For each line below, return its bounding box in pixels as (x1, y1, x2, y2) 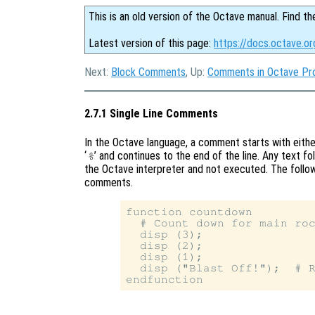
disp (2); (126, 239, 204, 251)
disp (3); (126, 228, 204, 240)
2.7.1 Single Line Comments (84, 107, 218, 121)
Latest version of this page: (89, 37, 214, 50)
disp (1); (126, 250, 204, 262)
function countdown (126, 205, 253, 217)
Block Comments (111, 65, 186, 79)
